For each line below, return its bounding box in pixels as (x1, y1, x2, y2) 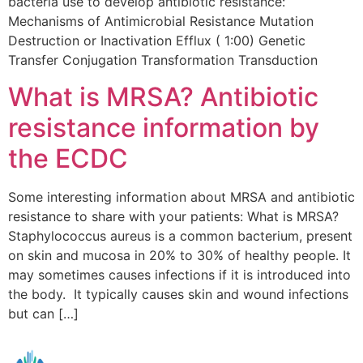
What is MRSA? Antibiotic (8, 80, 318, 113)
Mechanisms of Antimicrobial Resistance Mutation (8, 13, 314, 30)
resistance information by (8, 111, 319, 143)
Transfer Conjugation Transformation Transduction (8, 52, 318, 69)
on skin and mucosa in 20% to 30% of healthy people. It (8, 246, 351, 263)
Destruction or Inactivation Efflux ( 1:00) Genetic (8, 32, 305, 49)
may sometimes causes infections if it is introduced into (8, 266, 351, 283)
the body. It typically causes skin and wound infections (8, 285, 348, 302)
